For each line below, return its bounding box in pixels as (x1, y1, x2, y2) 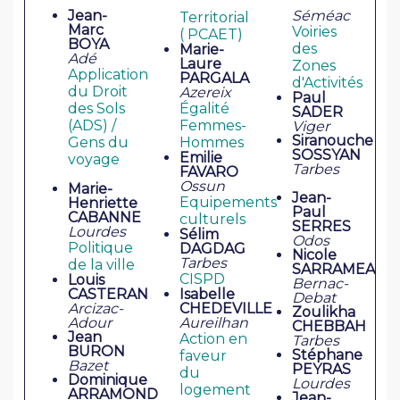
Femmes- (179, 117, 247, 135)
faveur (179, 347, 228, 365)
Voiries (291, 23, 337, 41)
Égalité (179, 100, 230, 118)
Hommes (179, 134, 245, 152)
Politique (68, 239, 133, 257)
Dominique (68, 371, 147, 389)
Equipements (179, 194, 278, 212)
